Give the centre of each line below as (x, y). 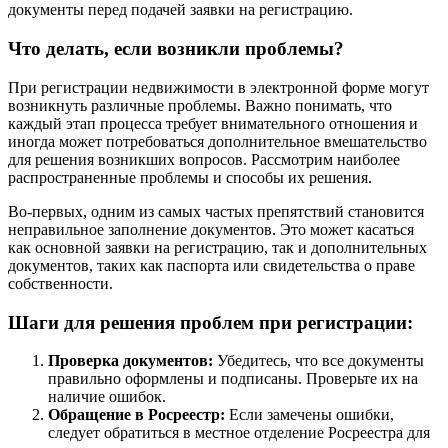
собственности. (60, 283)
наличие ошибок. (107, 397)
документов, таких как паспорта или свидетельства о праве (211, 265)
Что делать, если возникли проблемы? (176, 49)
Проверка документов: (130, 361)
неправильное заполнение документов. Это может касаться (211, 229)
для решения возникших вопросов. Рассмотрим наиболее (204, 159)
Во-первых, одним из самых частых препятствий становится (216, 211)
